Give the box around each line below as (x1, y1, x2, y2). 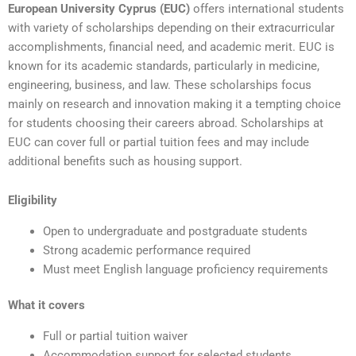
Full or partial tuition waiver (42, 328, 188, 343)
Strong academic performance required (42, 242, 250, 257)
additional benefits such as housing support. (8, 153, 242, 168)
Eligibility (8, 193, 57, 208)
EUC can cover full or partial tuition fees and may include (8, 134, 309, 149)
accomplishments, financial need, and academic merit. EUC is (8, 39, 335, 54)
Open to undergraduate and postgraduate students (42, 223, 308, 238)
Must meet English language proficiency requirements (42, 261, 328, 277)
